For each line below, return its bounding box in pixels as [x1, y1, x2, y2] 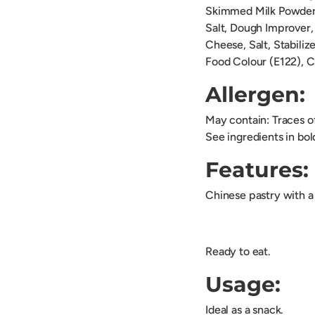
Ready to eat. [205, 245, 271, 259]
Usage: [205, 271, 281, 298]
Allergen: [205, 82, 305, 108]
